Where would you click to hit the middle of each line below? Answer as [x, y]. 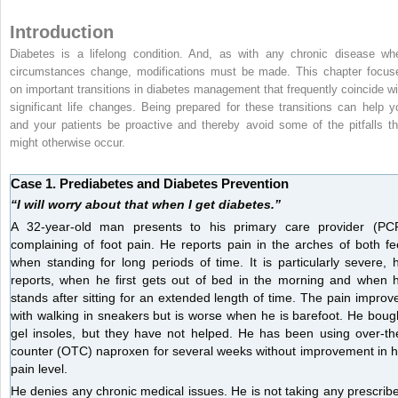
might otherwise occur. [68, 142]
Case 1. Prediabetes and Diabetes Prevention [150, 183]
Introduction [62, 32]
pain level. [39, 368]
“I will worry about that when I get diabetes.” [146, 204]
